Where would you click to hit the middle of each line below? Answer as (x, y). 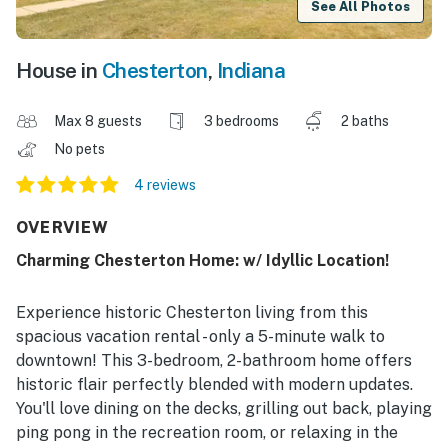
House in (59, 71)
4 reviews (165, 185)
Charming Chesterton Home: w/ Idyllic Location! (202, 261)
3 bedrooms (241, 121)
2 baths (365, 121)
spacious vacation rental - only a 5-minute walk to (200, 337)
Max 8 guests (98, 121)
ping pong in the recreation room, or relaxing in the (207, 433)
